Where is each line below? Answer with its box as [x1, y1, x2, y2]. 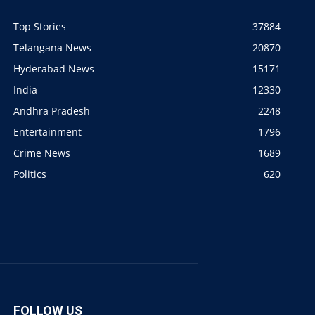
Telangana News [13, 41, 91, 55]
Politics [13, 167, 46, 181]
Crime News [13, 146, 70, 160]
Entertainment [13, 125, 82, 139]
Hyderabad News [13, 62, 94, 76]
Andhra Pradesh [13, 104, 90, 118]
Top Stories [13, 20, 66, 34]
